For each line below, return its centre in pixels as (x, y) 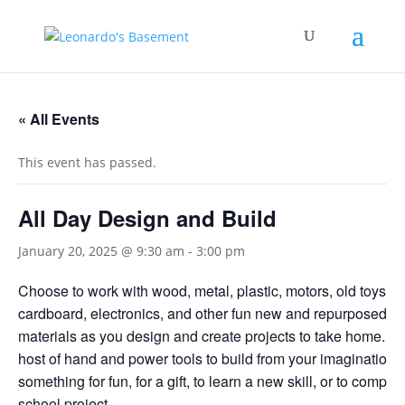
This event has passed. (87, 162)
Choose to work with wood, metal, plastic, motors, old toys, (204, 291)
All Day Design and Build (147, 218)
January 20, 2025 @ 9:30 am (101, 251)
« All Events (59, 119)
